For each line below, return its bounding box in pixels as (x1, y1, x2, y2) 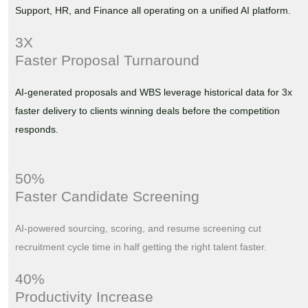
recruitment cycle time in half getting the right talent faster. (14, 241, 267, 252)
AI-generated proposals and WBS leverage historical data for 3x (14, 87, 292, 98)
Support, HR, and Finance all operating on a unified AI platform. (14, 5, 291, 16)
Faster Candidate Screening (14, 188, 199, 204)
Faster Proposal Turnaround (14, 52, 199, 69)
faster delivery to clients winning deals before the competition (14, 105, 280, 117)
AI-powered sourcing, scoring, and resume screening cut (14, 222, 261, 234)
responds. (14, 124, 58, 135)
